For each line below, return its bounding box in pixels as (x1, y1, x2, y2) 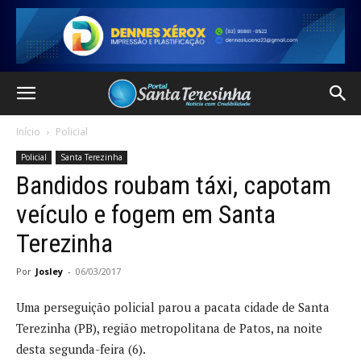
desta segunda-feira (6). (16, 341, 146, 357)
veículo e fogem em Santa (16, 199, 276, 230)
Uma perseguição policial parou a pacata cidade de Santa (16, 299, 330, 315)
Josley (35, 265, 63, 277)
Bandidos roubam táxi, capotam (16, 170, 331, 201)
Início (16, 125, 40, 139)
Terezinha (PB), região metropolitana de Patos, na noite (16, 320, 322, 336)
